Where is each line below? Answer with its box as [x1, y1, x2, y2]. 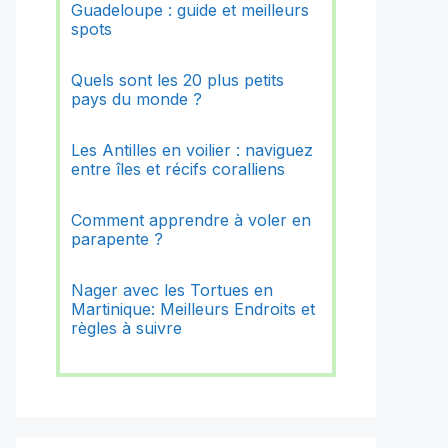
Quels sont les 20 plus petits [71, 70, 285, 91]
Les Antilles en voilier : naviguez [71, 140, 314, 161]
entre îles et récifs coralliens [71, 159, 286, 180]
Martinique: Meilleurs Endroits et [71, 299, 316, 320]
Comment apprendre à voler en [71, 210, 312, 231]
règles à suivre [71, 318, 183, 339]
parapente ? [71, 229, 164, 250]
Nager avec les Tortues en [71, 280, 274, 301]
